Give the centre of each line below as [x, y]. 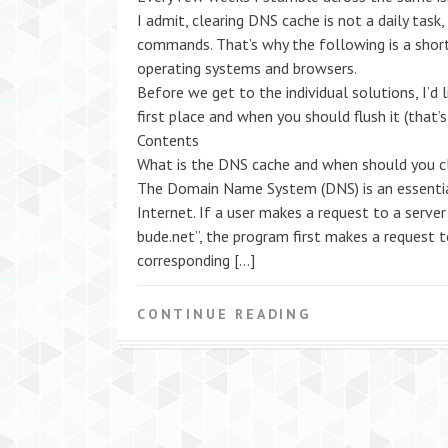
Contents [168, 140]
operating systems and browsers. [247, 68]
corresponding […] [196, 260]
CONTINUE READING [224, 314]
